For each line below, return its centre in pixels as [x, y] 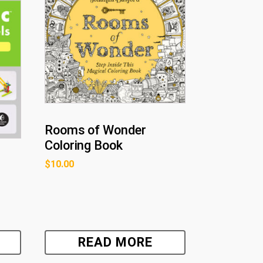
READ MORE [115, 242]
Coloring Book [84, 146]
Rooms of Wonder [95, 130]
